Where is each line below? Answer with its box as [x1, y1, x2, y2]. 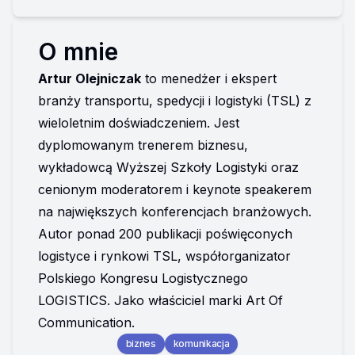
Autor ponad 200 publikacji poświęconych [38, 226, 292, 242]
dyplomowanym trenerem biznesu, [38, 137, 248, 153]
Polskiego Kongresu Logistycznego [38, 270, 248, 286]
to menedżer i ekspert [141, 71, 277, 86]
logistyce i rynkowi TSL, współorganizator [38, 248, 291, 264]
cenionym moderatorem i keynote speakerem [38, 181, 311, 197]
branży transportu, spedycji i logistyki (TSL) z [38, 93, 311, 109]
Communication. [38, 315, 139, 330]
